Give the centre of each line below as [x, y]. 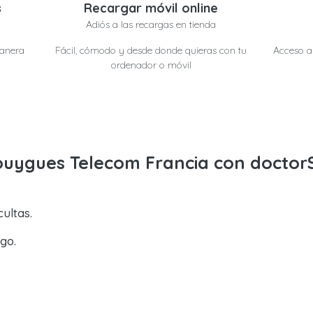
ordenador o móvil [151, 65]
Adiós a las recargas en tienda [151, 24]
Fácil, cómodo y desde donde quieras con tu [151, 50]
